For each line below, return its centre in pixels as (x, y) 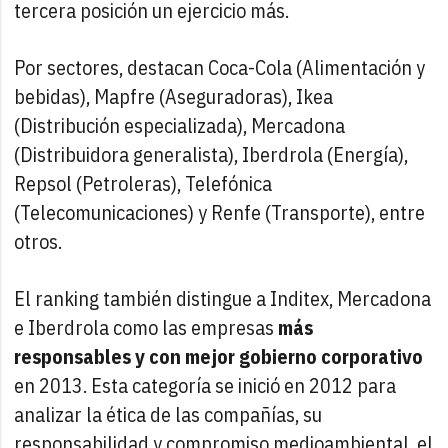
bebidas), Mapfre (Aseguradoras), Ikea (174, 96)
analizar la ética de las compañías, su (168, 414)
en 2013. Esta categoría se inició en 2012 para (205, 385)
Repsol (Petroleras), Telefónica (143, 183)
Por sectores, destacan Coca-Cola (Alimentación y (220, 67)
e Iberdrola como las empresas (146, 327)
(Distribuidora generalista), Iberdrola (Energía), (211, 154)
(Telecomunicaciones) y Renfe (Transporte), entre (220, 212)
